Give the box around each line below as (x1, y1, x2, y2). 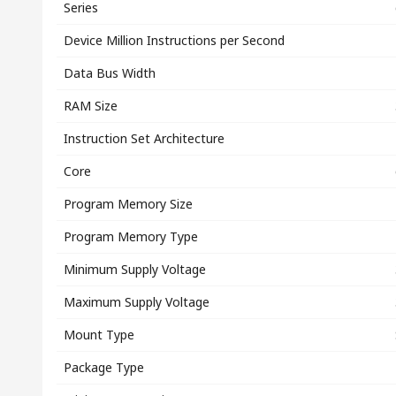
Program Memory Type (64, 228, 198, 245)
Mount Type (64, 326, 134, 343)
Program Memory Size (64, 195, 193, 212)
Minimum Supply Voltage (64, 261, 206, 278)
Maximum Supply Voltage (64, 293, 209, 310)
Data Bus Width (64, 65, 156, 81)
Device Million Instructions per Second (64, 32, 285, 49)
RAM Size (64, 97, 118, 114)
